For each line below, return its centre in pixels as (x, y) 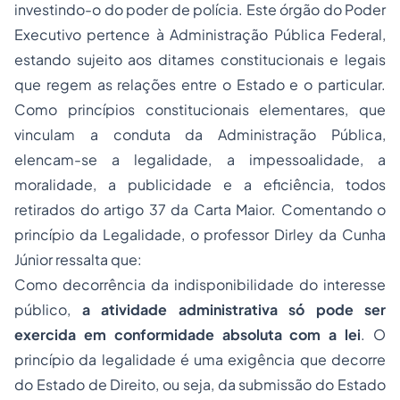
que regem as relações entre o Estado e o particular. (200, 84)
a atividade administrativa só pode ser (233, 309)
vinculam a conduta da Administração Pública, (200, 134)
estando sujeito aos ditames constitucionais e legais (200, 59)
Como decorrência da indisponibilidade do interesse (200, 284)
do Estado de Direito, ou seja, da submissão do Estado (200, 384)
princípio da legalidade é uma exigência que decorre (200, 359)
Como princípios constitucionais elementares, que (200, 109)
